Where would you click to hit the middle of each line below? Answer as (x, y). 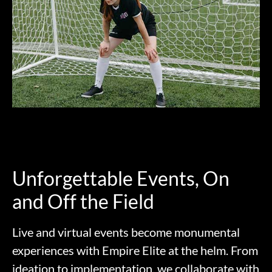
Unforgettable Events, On (121, 178)
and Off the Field (83, 201)
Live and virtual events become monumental (126, 232)
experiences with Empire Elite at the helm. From (135, 250)
